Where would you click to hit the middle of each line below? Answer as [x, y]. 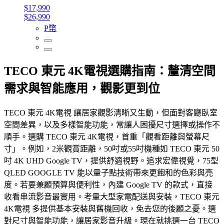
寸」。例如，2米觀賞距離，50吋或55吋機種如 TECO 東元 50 [112, 149]
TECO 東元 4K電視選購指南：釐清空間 [110, 71]
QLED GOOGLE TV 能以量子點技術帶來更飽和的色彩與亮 [108, 173]
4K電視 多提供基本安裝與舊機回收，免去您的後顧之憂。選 [110, 209]
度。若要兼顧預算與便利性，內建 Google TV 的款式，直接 [108, 185]
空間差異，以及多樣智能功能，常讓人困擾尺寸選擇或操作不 [112, 125]
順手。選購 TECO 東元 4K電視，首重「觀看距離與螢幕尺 [107, 137]
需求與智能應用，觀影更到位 [82, 89]
